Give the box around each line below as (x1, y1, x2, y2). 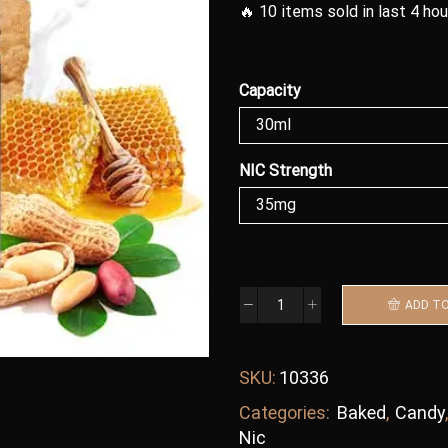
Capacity (239, 80, 301, 100)
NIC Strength (239, 160, 332, 180)
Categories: (239, 402, 334, 424)
